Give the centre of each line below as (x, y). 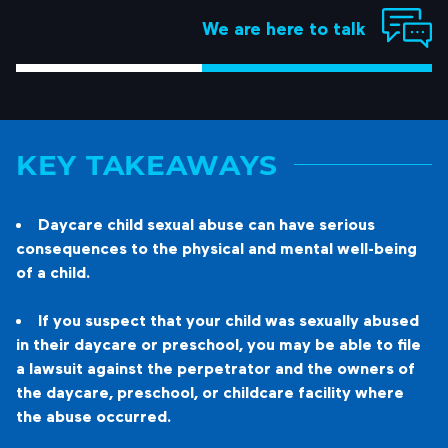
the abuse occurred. (93, 416)
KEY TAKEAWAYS (147, 163)
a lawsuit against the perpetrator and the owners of (215, 368)
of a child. (53, 272)
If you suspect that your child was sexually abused (228, 320)
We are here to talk (284, 27)
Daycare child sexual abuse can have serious (206, 224)
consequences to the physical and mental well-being (216, 248)
